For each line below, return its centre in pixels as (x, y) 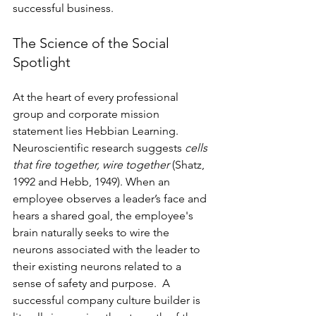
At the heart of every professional (97, 97)
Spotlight (42, 62)
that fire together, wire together (91, 164)
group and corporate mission (87, 114)
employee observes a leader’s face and (111, 198)
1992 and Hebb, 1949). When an (93, 181)
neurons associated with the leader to (108, 249)
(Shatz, (188, 164)
